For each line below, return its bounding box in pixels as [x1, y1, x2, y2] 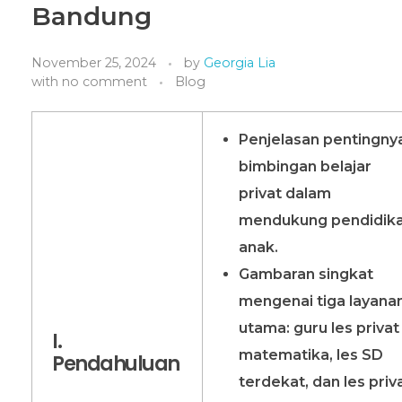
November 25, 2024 [31, 54, 156, 71]
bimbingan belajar [238, 157, 371, 175]
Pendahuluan [52, 350, 179, 379]
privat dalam [238, 184, 331, 202]
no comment [62, 73, 147, 90]
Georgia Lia [204, 54, 275, 71]
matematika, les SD [238, 345, 383, 363]
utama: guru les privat [238, 319, 399, 336]
